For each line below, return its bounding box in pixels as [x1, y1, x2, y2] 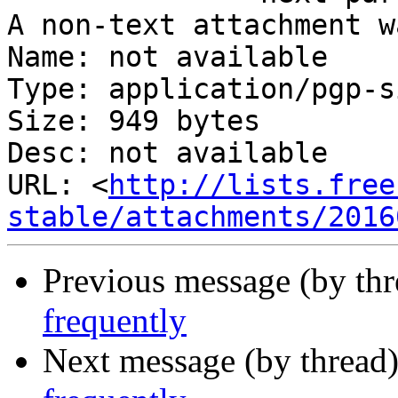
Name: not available [7, 41, 328, 74]
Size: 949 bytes [7, 105, 260, 138]
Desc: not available [7, 137, 328, 170]
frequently [43, 301, 187, 340]
